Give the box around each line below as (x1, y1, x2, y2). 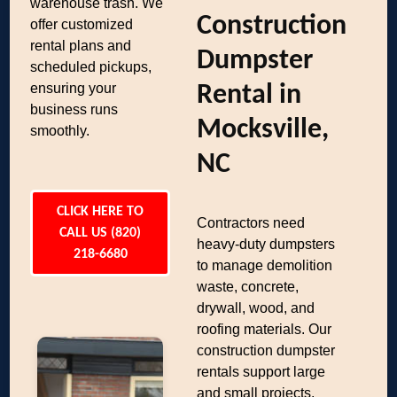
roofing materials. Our (197, 322, 332, 337)
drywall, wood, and (197, 300, 315, 315)
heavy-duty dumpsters (197, 237, 336, 252)
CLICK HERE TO (57, 205, 144, 219)
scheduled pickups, (30, 59, 152, 74)
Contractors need (197, 215, 306, 230)
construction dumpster (197, 343, 336, 358)
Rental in (197, 82, 302, 110)
